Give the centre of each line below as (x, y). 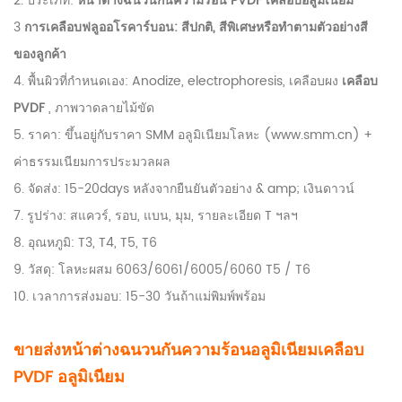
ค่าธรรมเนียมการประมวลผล (92, 162)
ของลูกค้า (40, 54)
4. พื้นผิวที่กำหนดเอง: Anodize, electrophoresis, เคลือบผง (176, 81)
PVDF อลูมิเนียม (69, 377)
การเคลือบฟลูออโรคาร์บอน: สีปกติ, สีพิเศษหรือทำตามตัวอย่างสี (194, 27)
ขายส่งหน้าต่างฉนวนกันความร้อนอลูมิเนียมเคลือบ (188, 350)
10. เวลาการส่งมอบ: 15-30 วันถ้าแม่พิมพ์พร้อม (140, 296)
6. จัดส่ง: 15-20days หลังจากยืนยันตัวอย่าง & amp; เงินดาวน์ (184, 188)
